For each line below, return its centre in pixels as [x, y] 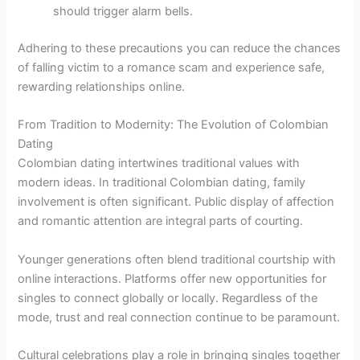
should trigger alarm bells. [123, 12]
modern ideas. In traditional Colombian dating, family [162, 183]
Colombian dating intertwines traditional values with [159, 164]
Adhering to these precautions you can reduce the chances [180, 49]
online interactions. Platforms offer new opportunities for [172, 278]
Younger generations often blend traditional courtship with [177, 259]
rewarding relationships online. [102, 87]
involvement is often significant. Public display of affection [176, 202]
